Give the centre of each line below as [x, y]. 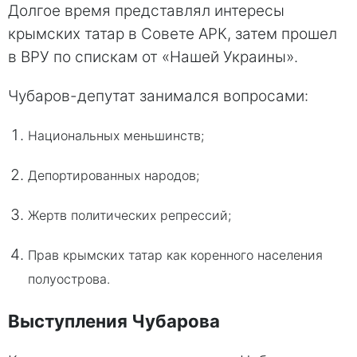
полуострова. [69, 279]
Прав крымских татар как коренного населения [175, 255]
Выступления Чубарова [114, 320]
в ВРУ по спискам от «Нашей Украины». [153, 57]
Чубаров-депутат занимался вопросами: [158, 96]
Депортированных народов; [116, 176]
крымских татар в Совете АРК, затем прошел [173, 34]
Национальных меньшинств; [118, 136]
